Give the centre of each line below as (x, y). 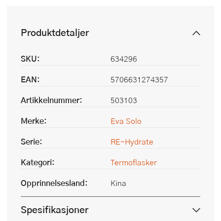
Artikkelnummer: (52, 100)
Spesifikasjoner (55, 209)
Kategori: (38, 162)
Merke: (34, 120)
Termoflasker (134, 162)
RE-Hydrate (132, 141)
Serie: (32, 141)
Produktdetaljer (55, 32)
